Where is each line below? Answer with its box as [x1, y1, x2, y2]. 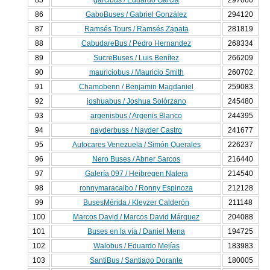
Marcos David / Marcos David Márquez [73, 213, 200, 222]
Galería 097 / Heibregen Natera [84, 169, 188, 178]
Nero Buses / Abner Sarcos [92, 155, 181, 164]
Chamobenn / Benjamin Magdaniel [79, 83, 194, 92]
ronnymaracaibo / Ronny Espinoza [80, 184, 193, 193]
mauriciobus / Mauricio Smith [89, 68, 184, 77]
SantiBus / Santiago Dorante [90, 256, 183, 265]
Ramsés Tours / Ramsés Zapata [84, 25, 189, 34]
